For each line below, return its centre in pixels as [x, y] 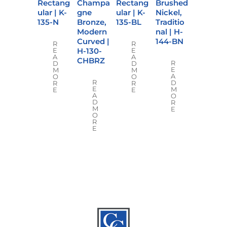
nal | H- [169, 31]
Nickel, [168, 12]
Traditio [170, 22]
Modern [92, 31]
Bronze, [91, 22]
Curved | [93, 41]
